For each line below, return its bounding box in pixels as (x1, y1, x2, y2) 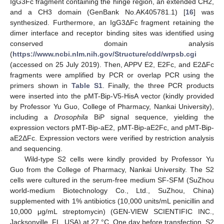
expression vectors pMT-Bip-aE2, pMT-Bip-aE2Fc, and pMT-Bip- (10, 123, 214, 131)
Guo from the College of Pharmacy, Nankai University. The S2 (10, 165, 214, 173)
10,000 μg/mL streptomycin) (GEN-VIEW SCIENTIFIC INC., (10, 207, 214, 215)
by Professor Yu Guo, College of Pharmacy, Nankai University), (10, 102, 214, 110)
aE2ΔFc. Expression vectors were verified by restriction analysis (10, 134, 214, 142)
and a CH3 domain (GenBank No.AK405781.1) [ (10, 8, 186, 16)
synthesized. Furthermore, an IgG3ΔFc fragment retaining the (10, 18, 214, 26)
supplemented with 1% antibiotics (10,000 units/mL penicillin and (10, 197, 214, 205)
